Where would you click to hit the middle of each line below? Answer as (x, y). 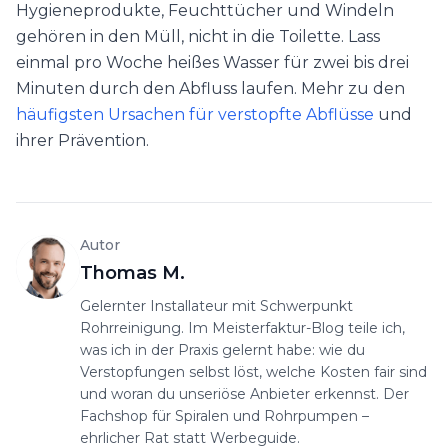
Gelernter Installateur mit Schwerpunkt (216, 306)
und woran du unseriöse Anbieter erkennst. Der (244, 394)
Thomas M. (132, 273)
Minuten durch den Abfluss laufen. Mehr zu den (210, 89)
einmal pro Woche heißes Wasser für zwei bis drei (212, 63)
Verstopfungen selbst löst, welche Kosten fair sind (253, 372)
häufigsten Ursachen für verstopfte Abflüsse (195, 115)
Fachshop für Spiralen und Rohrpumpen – (224, 416)
